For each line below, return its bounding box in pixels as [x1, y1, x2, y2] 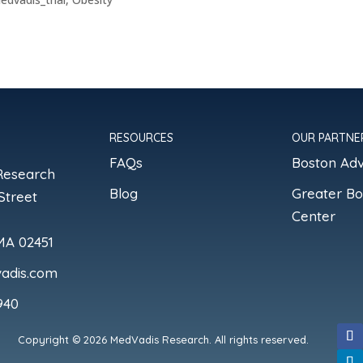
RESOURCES [109, 130, 174, 145]
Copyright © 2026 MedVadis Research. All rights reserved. [17, 332, 309, 346]
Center [291, 207, 335, 224]
